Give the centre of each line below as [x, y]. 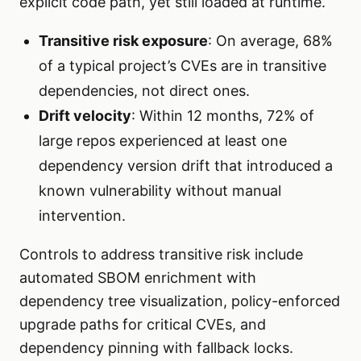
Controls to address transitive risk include [161, 255]
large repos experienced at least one [163, 141]
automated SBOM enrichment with [138, 278]
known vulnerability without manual [160, 191]
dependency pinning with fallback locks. [156, 348]
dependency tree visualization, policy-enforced [180, 301]
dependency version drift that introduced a [186, 166]
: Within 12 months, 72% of [223, 116]
